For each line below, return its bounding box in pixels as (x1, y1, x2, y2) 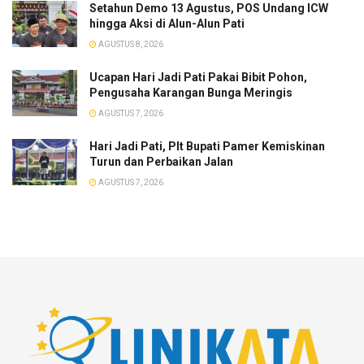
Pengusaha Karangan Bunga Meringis (89, 85, 292, 99)
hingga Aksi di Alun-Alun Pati (89, 16, 245, 30)
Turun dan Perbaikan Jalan (89, 154, 233, 168)
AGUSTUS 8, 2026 (97, 39, 163, 49)
